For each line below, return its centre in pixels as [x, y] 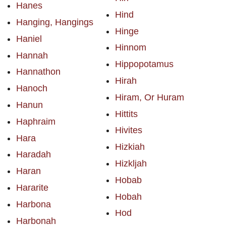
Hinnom [130, 48]
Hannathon [38, 72]
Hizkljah [131, 163]
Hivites [128, 130]
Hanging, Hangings [55, 22]
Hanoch [32, 89]
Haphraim [36, 121]
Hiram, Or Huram [149, 97]
